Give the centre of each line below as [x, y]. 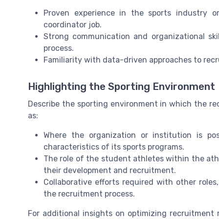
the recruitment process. [89, 194]
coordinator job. [73, 25]
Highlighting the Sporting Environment [121, 86]
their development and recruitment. [110, 170]
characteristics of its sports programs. [114, 147]
